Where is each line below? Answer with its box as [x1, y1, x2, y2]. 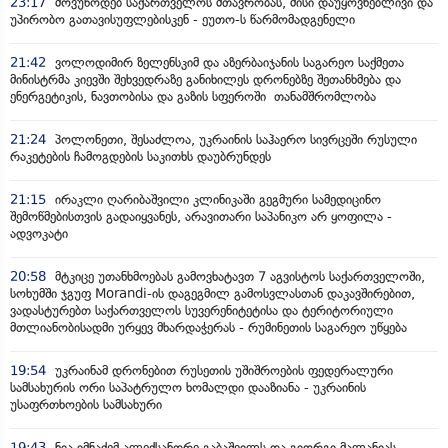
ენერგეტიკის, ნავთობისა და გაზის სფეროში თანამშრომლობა [10, 89, 376, 105]
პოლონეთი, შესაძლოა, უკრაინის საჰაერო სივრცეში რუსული [51, 132, 417, 148]
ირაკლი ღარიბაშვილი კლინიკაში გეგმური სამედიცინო [51, 192, 381, 208]
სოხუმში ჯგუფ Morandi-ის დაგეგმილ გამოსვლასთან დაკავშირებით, [10, 286, 415, 302]
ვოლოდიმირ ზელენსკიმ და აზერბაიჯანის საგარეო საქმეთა [51, 55, 404, 71]
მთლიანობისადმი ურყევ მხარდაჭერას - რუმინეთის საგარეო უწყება [10, 320, 407, 336]
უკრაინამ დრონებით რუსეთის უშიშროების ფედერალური [51, 363, 393, 379]
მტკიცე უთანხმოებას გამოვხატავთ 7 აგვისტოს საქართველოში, [51, 269, 425, 285]
